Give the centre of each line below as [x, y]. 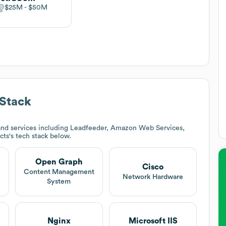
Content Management [59, 172]
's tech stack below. [40, 136]
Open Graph [59, 162]
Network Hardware [153, 177]
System [59, 182]
